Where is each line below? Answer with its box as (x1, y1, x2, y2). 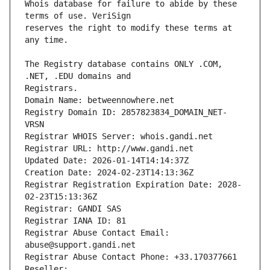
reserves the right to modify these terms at (25, 23, 232, 33)
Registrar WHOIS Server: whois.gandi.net (25, 131, 213, 142)
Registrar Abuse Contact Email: (25, 228, 169, 238)
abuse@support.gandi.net (25, 240, 136, 250)
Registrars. (25, 83, 78, 93)
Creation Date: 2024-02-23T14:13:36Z (25, 168, 193, 178)
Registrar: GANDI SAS (25, 204, 121, 214)
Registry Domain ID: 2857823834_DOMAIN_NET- (25, 107, 227, 118)
